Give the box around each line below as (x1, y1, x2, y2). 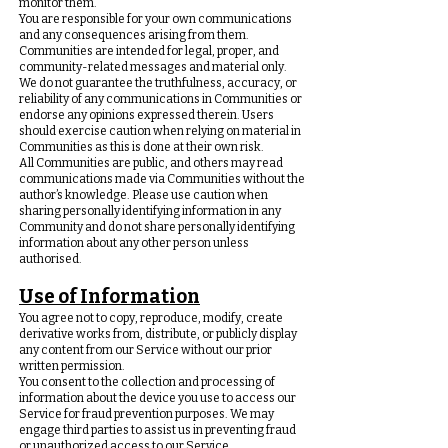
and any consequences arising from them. (19, 28, 249, 42)
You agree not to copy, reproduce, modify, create (19, 311, 283, 325)
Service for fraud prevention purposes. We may (19, 407, 274, 421)
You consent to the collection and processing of (19, 375, 275, 389)
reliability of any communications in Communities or (19, 92, 302, 106)
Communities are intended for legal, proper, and (19, 44, 279, 58)
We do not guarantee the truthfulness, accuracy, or (19, 76, 297, 90)
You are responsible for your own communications (19, 12, 292, 26)
